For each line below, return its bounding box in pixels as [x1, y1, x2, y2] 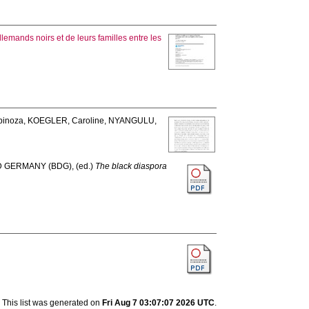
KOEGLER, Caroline [28, 116, 105, 126]
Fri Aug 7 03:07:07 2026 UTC [101, 298, 215, 308]
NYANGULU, [108, 116, 157, 126]
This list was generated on [1, 298, 102, 308]
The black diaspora [95, 161, 168, 171]
